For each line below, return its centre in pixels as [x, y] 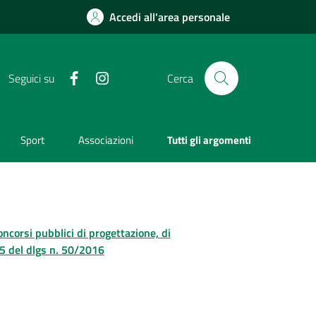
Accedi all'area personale [170, 17]
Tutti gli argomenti [209, 140]
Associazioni [106, 140]
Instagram [131, 77]
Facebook [101, 77]
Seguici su [31, 78]
